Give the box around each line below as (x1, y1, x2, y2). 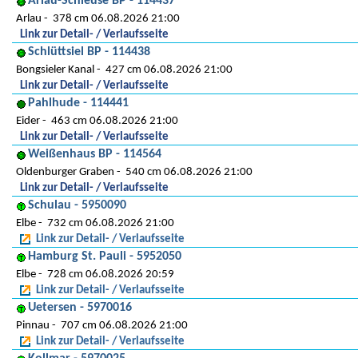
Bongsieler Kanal (16, 64, 94, 76)
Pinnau (16, 320, 50, 332)
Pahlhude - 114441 (28, 97, 129, 109)
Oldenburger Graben (16, 166, 114, 178)
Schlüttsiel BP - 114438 (28, 46, 150, 58)
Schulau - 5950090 (28, 199, 126, 212)
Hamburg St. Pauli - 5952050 (28, 250, 181, 263)
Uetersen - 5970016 (28, 301, 132, 314)
